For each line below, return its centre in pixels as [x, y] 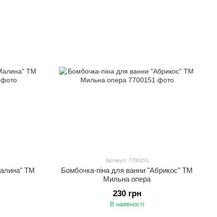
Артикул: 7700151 [127, 160]
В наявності [127, 204]
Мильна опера [127, 179]
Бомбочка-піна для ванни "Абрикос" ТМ [127, 170]
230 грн [127, 194]
